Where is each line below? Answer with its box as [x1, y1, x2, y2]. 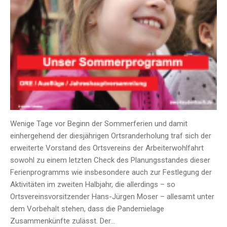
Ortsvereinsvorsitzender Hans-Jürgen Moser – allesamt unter [10, 192, 214, 202]
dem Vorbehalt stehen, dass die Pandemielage [10, 204, 164, 214]
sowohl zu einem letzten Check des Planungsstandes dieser [10, 156, 210, 165]
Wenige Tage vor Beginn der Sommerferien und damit [10, 119, 187, 129]
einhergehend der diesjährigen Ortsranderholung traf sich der [10, 131, 211, 141]
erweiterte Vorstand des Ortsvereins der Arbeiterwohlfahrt [10, 143, 204, 153]
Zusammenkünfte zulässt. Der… [10, 216, 115, 226]
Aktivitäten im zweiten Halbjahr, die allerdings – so [10, 180, 175, 190]
